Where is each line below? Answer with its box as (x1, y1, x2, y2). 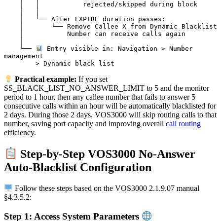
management (4, 52, 43, 60)
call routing (166, 119, 201, 128)
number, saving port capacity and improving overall (4, 119, 166, 128)
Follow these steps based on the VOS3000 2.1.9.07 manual (13, 184, 200, 193)
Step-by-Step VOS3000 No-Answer (17, 147, 196, 160)
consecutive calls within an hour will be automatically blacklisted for (4, 102, 216, 110)
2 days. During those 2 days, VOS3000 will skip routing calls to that (4, 110, 217, 119)
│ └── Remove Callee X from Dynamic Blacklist (4, 23, 20, 31)
